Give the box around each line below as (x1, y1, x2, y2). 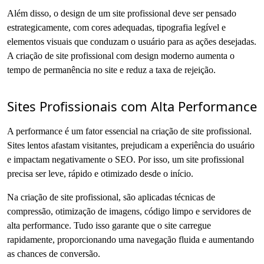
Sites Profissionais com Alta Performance (7, 97, 257, 115)
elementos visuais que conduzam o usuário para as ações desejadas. (7, 36, 256, 47)
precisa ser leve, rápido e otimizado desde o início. (7, 168, 193, 179)
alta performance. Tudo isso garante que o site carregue (7, 220, 211, 230)
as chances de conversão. (7, 248, 100, 259)
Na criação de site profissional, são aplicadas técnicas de (7, 192, 215, 202)
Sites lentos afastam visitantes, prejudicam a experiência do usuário (7, 140, 255, 150)
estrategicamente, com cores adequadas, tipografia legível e (7, 22, 226, 32)
